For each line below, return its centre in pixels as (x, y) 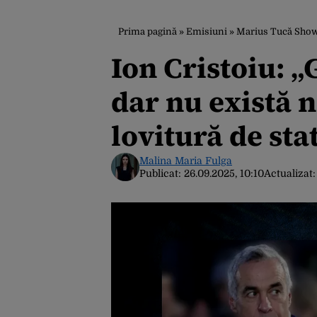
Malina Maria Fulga (186, 161)
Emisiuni (207, 31)
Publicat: (162, 173)
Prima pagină (148, 31)
